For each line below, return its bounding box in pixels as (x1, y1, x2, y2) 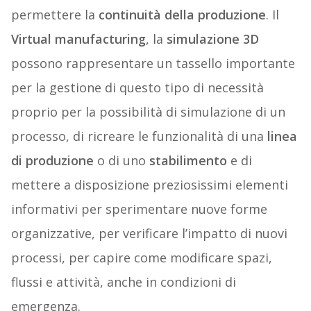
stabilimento (149, 152, 227, 169)
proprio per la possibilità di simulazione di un (10, 103, 285, 121)
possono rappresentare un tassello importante (10, 55, 295, 72)
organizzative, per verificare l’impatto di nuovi (10, 225, 287, 242)
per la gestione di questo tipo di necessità (10, 79, 264, 96)
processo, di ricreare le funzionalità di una (10, 128, 267, 145)
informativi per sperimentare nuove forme (10, 201, 267, 218)
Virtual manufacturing (10, 31, 146, 48)
